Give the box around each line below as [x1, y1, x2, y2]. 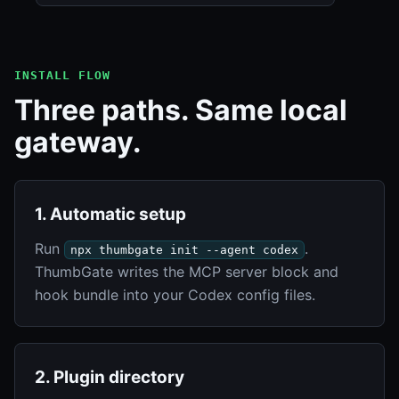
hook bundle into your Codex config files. [35, 285, 315, 304]
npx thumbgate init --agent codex [70, 242, 298, 256]
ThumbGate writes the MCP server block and [35, 262, 338, 281]
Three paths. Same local [14, 92, 347, 127]
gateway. [14, 124, 142, 159]
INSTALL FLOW [14, 68, 111, 82]
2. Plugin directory [35, 366, 184, 387]
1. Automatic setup [35, 203, 186, 224]
